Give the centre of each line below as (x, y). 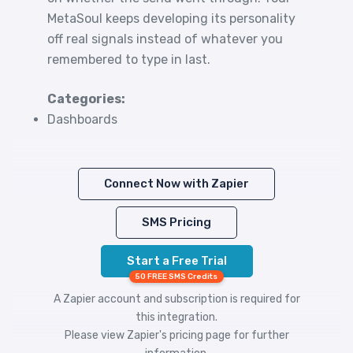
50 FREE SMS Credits (176, 277)
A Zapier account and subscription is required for (176, 299)
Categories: (86, 99)
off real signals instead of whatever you (165, 39)
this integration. (176, 317)
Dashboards (82, 119)
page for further (246, 335)
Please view (95, 335)
